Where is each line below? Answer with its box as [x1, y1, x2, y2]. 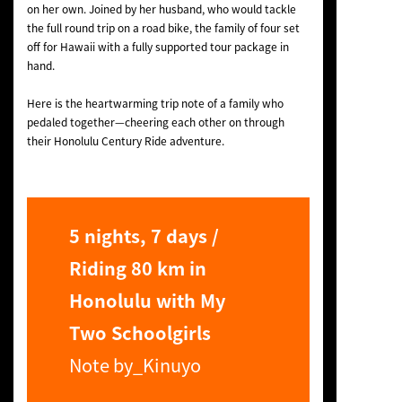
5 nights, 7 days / [69, 222, 220, 249]
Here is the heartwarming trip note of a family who [26, 94, 284, 111]
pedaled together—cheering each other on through [26, 113, 284, 130]
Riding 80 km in [69, 254, 207, 281]
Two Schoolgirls [69, 319, 212, 345]
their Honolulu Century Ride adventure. [26, 132, 224, 149]
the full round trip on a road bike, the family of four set [26, 19, 300, 36]
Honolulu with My [69, 286, 226, 313]
